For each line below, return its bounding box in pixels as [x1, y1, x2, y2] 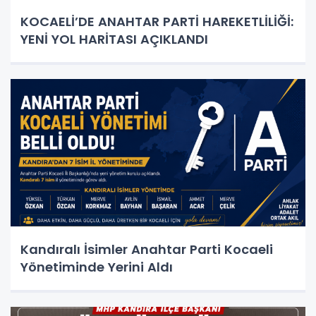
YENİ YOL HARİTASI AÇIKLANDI [20, 30, 208, 49]
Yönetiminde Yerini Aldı [20, 258, 173, 276]
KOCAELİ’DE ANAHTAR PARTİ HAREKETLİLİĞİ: [20, 13, 293, 31]
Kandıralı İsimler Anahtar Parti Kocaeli [20, 241, 273, 259]
